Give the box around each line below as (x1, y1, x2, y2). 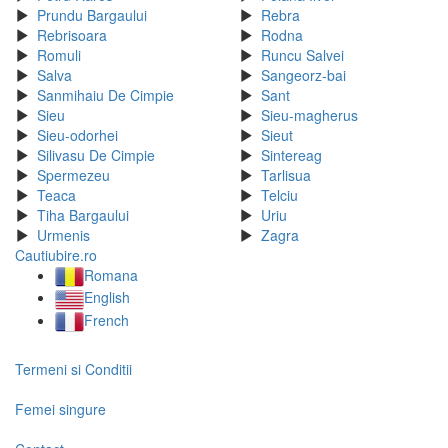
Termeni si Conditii (15, 359, 132, 380)
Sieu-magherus (261, 105, 358, 125)
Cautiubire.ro (15, 245, 97, 265)
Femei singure (15, 399, 106, 420)
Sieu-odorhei (37, 125, 118, 145)
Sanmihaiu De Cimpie (37, 85, 174, 105)
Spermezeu (37, 165, 110, 185)
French (84, 309, 130, 330)
